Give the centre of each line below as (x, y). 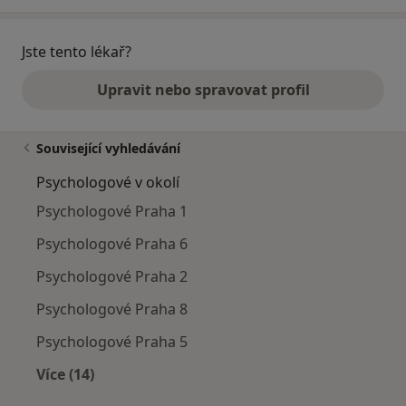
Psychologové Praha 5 (112, 342)
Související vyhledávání (108, 149)
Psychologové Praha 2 (112, 277)
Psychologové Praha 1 (112, 212)
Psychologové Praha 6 (112, 244)
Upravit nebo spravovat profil (203, 90)
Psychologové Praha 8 (112, 309)
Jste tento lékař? (77, 52)
